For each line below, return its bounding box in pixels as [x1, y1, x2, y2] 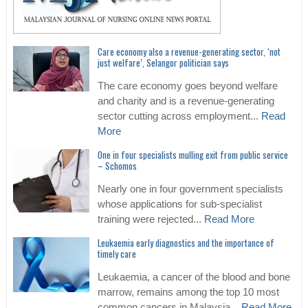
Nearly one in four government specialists [97, 184, 283, 195]
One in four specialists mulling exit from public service [97, 148, 288, 162]
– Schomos [97, 159, 137, 173]
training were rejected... [97, 214, 204, 225]
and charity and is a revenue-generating [97, 96, 274, 107]
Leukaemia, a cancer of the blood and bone [97, 272, 290, 283]
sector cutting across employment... [97, 111, 261, 122]
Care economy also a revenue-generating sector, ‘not [97, 45, 280, 59]
